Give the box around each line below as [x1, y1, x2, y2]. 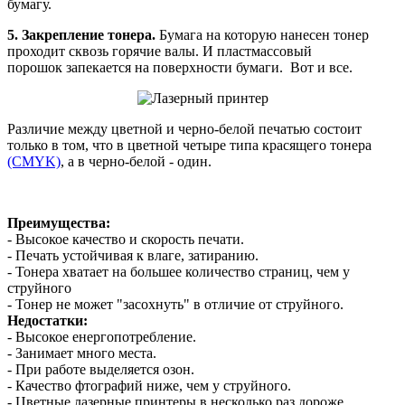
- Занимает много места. [7, 344, 156, 361]
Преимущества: [7, 214, 110, 231]
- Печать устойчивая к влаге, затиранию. [7, 247, 259, 263]
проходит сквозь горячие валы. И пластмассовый [7, 42, 312, 59]
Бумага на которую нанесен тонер [155, 26, 369, 42]
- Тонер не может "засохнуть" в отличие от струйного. [7, 296, 344, 312]
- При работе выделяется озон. [7, 361, 194, 377]
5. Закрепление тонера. [7, 26, 155, 42]
